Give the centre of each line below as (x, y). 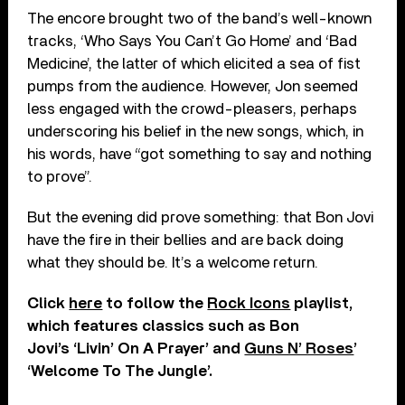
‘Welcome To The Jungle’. (120, 371)
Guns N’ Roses (299, 348)
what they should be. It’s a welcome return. (173, 262)
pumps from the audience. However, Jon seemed (193, 86)
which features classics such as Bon (164, 325)
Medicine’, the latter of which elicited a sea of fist (194, 63)
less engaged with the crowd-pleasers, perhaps (193, 108)
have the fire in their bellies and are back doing (186, 240)
